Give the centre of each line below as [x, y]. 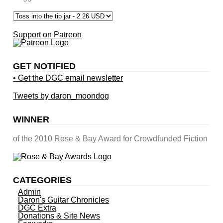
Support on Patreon [48, 34]
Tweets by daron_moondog [61, 96]
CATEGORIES [43, 180]
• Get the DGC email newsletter [68, 78]
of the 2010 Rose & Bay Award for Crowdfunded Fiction [111, 138]
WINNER [31, 119]
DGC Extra [37, 208]
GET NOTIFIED [45, 66]
